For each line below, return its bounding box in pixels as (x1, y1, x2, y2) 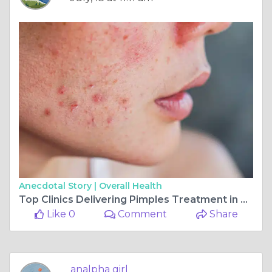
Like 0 (44, 208, 75, 220)
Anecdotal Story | (19, 180, 99, 192)
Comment (115, 208, 168, 220)
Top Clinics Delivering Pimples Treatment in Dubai (240, 194, 248, 206)
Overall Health (99, 180, 162, 192)
